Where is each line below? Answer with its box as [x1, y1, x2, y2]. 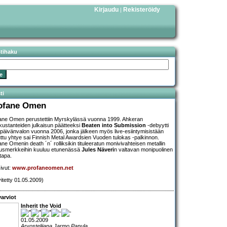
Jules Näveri [82, 146, 114, 153]
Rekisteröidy [123, 6, 160, 13]
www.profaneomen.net [12, 165, 73, 171]
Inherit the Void [21, 203, 61, 209]
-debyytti [146, 122, 169, 129]
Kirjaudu [94, 6, 119, 13]
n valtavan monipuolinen [114, 146, 173, 153]
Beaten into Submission [82, 122, 146, 129]
